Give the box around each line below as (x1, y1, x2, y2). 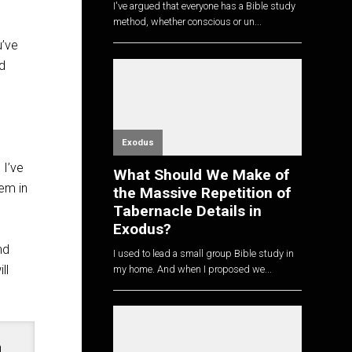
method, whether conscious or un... (113, 16, 262, 28)
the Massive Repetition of (113, 184, 291, 203)
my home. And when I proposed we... (113, 262, 272, 275)
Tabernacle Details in (113, 202, 262, 221)
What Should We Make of (113, 166, 290, 185)
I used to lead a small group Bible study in (113, 247, 294, 259)
